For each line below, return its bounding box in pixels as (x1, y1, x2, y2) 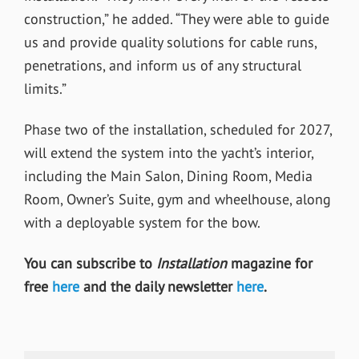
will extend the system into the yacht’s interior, (23, 143, 313, 163)
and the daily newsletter (79, 277, 232, 296)
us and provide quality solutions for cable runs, (23, 33, 317, 52)
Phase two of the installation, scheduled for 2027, (23, 120, 332, 139)
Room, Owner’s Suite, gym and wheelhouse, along (23, 190, 331, 209)
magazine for (226, 254, 313, 273)
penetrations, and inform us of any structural (23, 56, 301, 75)
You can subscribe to (23, 254, 156, 273)
